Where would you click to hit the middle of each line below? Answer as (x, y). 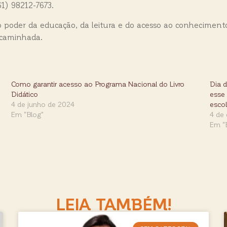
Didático (24, 94)
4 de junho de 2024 (43, 104)
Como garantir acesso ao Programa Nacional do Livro (98, 84)
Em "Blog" (27, 114)
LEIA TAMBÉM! (113, 203)
